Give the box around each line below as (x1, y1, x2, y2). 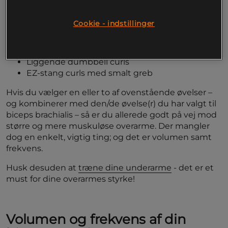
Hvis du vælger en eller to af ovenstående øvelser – (6, 88, 212, 97)
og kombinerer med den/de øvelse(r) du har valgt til (6, 99, 216, 108)
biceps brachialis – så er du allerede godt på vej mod (6, 110, 217, 120)
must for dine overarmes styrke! (6, 174, 135, 184)
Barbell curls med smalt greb (26, 46, 144, 55)
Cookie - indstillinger (73, 19, 155, 28)
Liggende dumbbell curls (26, 57, 129, 67)
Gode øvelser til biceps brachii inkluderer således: (6, 26, 205, 36)
